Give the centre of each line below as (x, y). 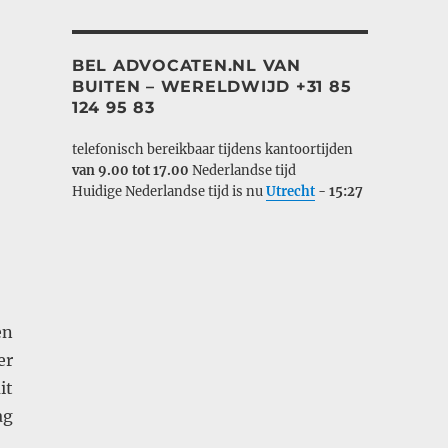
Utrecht (290, 191)
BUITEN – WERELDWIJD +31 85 (211, 86)
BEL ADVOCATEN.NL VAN (186, 65)
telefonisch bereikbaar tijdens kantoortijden (212, 149)
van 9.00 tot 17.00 (131, 170)
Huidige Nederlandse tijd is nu (168, 191)
